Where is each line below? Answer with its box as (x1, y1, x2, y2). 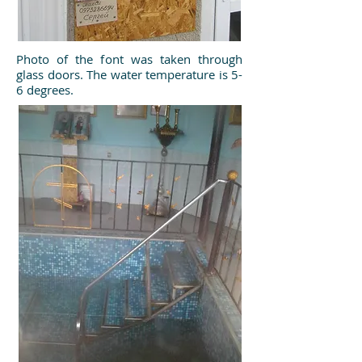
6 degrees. (16, 82, 74, 98)
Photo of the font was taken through (16, 51, 242, 67)
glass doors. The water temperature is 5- (16, 66, 242, 82)
